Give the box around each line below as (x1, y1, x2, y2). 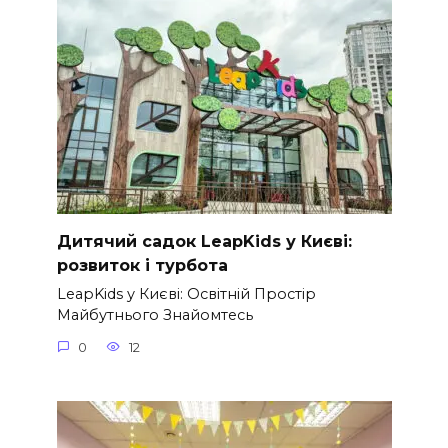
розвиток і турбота (56, 255, 228, 275)
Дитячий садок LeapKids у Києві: (56, 231, 352, 251)
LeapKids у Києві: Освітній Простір (56, 285, 316, 304)
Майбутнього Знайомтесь (56, 306, 253, 325)
